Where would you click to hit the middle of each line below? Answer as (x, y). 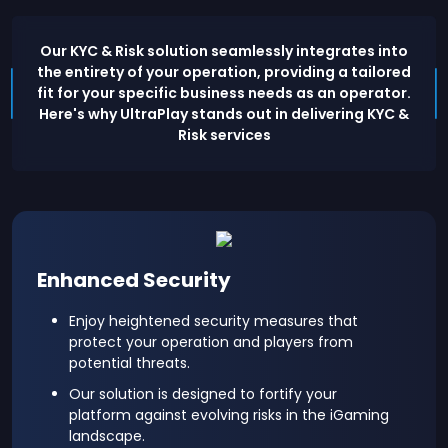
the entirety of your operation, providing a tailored (224, 72)
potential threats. (129, 363)
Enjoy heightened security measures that (213, 321)
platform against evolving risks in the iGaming (229, 415)
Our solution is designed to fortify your (203, 394)
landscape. (107, 436)
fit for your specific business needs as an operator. (224, 93)
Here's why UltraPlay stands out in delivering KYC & (224, 114)
